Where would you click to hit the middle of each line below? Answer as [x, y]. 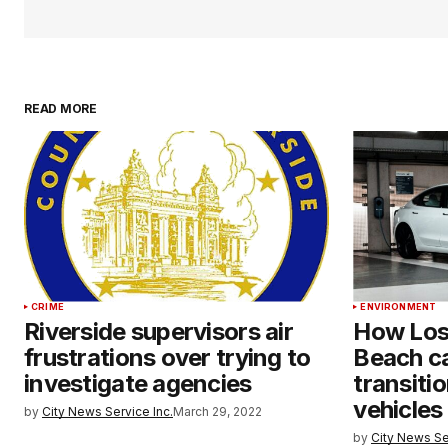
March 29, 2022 [217, 411]
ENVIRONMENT [398, 306]
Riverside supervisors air [158, 331]
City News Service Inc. [107, 411]
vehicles [398, 409]
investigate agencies [138, 383]
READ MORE [60, 108]
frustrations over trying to [167, 357]
